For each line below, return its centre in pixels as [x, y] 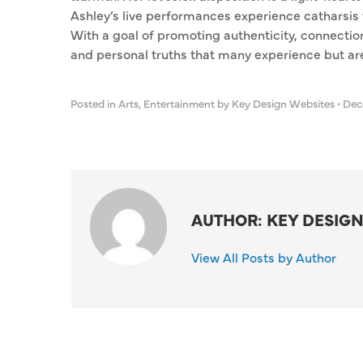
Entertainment [179, 103]
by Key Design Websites [276, 103]
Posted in [94, 103]
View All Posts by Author [264, 256]
